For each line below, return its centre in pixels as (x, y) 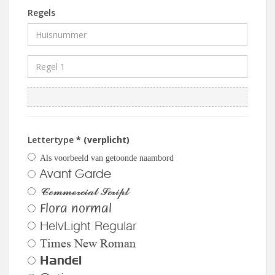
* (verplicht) (103, 139)
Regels (41, 12)
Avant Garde (76, 173)
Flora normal (76, 209)
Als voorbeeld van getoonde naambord (107, 158)
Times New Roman (88, 243)
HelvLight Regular (88, 225)
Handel (61, 260)
